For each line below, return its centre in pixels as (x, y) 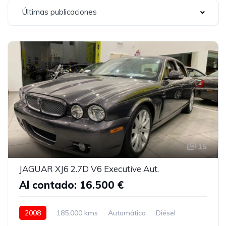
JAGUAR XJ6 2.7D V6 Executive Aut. (89, 168)
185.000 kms (77, 213)
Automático (127, 213)
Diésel (166, 213)
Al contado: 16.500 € (71, 185)
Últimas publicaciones (60, 12)
